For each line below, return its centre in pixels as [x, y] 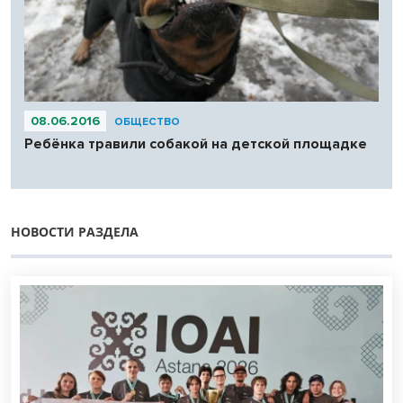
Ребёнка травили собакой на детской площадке [196, 143]
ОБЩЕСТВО [147, 121]
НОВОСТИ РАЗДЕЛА [75, 231]
